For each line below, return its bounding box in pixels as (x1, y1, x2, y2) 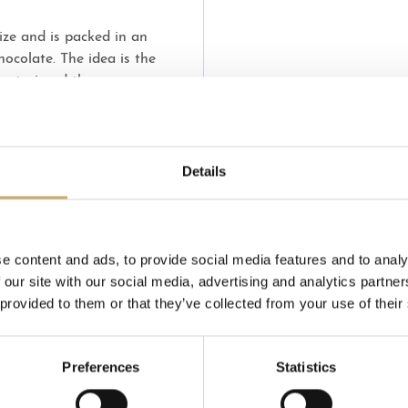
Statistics (276, 359, 336, 375)
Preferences (62, 359, 140, 375)
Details (181, 163, 227, 179)
